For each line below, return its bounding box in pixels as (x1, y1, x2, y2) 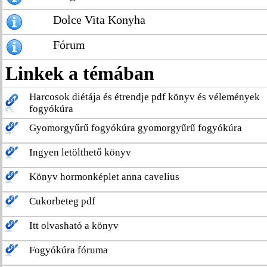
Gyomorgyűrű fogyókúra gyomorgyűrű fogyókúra (29, 122, 242, 133)
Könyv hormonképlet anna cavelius (29, 171, 179, 182)
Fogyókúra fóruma (29, 244, 108, 256)
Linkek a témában (5, 63, 154, 84)
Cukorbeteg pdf (29, 195, 95, 207)
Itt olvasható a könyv (29, 220, 119, 231)
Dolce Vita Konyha (53, 13, 145, 26)
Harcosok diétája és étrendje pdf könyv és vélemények (29, 91, 260, 103)
